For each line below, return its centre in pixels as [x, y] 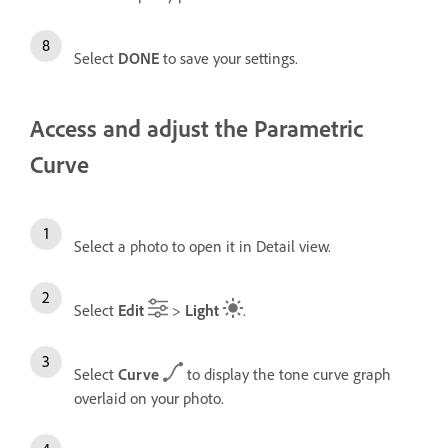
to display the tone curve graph [287, 373]
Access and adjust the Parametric [196, 127]
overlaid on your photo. [149, 397]
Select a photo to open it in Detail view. [202, 245]
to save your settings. [228, 57]
